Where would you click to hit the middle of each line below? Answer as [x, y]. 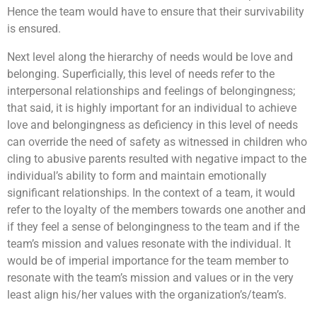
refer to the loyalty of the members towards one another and [156, 210]
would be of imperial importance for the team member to [148, 261]
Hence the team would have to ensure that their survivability [156, 12]
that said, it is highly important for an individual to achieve [152, 108]
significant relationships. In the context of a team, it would [151, 193]
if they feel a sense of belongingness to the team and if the [153, 227]
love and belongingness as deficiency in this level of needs [152, 125]
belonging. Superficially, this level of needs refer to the [141, 74]
